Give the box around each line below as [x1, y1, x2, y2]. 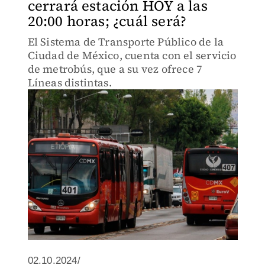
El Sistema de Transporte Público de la [27, 34, 224, 49]
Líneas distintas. [27, 75, 112, 90]
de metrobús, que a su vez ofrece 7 [27, 62, 203, 76]
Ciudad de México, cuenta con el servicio [27, 48, 237, 63]
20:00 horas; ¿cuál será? [27, 11, 187, 31]
